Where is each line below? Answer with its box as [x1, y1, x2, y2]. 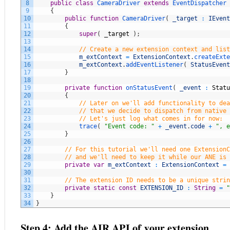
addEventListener [126, 61, 183, 68]
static [93, 184, 115, 191]
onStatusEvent [126, 84, 172, 91]
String [194, 184, 216, 191]
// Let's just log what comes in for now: [79, 115, 223, 122]
